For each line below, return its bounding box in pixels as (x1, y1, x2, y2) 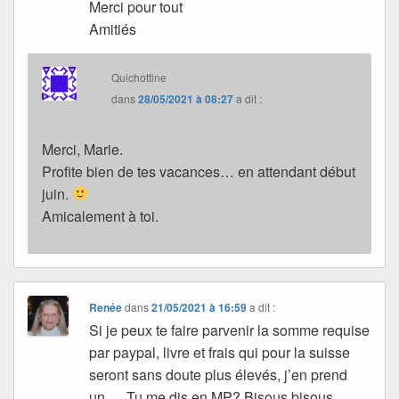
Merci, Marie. (42, 138, 123, 159)
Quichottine (111, 69, 167, 85)
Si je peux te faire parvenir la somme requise (89, 319, 370, 340)
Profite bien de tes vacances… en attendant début (42, 160, 355, 182)
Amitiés (89, 18, 137, 39)
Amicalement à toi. (42, 205, 159, 226)
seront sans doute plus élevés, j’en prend (89, 363, 348, 385)
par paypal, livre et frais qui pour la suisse (89, 341, 351, 362)
